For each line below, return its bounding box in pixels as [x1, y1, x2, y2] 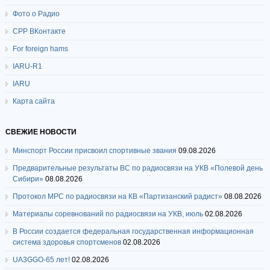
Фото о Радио [12, 10, 60, 19]
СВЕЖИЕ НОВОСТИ [5, 128, 77, 137]
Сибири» [12, 175, 43, 184]
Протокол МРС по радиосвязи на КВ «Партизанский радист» [12, 192, 222, 201]
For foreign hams [12, 45, 68, 54]
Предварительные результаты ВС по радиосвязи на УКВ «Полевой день [12, 164, 263, 173]
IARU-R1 [12, 62, 42, 71]
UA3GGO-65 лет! [12, 256, 70, 265]
